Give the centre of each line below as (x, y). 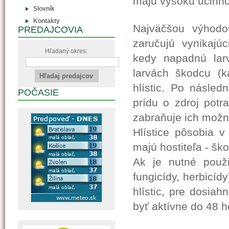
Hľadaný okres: (66, 51)
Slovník (44, 9)
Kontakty (47, 21)
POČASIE (38, 93)
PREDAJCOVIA (50, 30)
